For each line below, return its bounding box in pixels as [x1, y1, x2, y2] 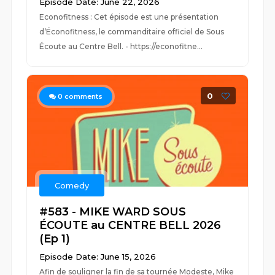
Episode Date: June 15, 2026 [39, 252, 157, 261]
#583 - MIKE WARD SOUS [39, 205, 187, 219]
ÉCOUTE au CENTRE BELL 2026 [39, 219, 222, 232]
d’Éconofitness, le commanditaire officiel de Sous [39, 27, 225, 36]
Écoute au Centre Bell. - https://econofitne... [39, 42, 203, 51]
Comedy [55, 180, 90, 190]
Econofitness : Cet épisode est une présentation [39, 12, 219, 21]
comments [63, 92, 103, 101]
